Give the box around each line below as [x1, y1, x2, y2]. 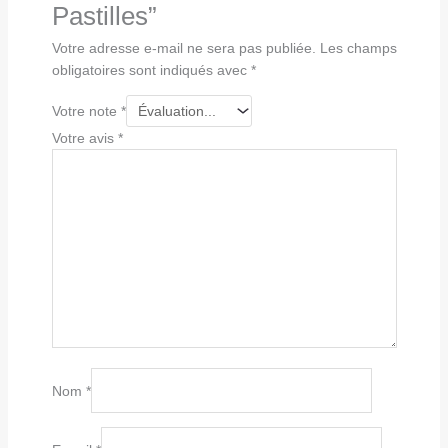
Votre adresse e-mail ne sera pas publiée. [51, 40, 316, 57]
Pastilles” [51, 2, 157, 31]
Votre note [51, 103, 121, 120]
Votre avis [51, 130, 118, 147]
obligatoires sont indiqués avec [51, 62, 251, 79]
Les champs [319, 40, 397, 57]
